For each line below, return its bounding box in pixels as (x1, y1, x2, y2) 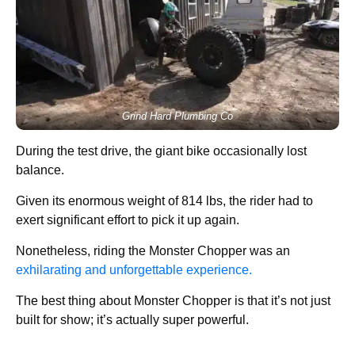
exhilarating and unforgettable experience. (16, 263, 252, 277)
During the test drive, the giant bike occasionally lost (16, 144, 307, 158)
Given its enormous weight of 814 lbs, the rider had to (16, 194, 313, 208)
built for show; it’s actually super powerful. (16, 313, 249, 327)
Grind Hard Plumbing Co (122, 110, 233, 123)
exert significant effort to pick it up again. (16, 213, 239, 227)
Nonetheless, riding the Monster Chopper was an (16, 244, 290, 258)
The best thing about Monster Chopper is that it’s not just (16, 294, 330, 308)
